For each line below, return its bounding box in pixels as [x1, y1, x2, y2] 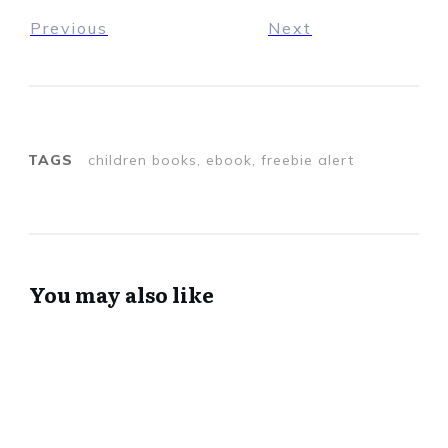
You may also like [29, 279, 214, 310]
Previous [30, 18, 108, 39]
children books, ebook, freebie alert [88, 151, 354, 170]
